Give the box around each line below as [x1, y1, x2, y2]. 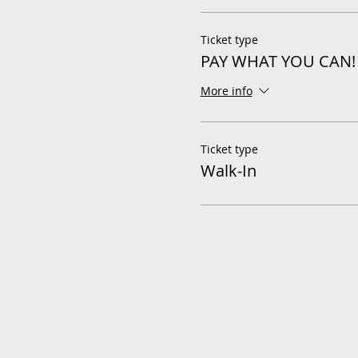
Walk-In [200, 160, 257, 181]
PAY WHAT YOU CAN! [200, 50, 356, 72]
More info [200, 83, 253, 99]
